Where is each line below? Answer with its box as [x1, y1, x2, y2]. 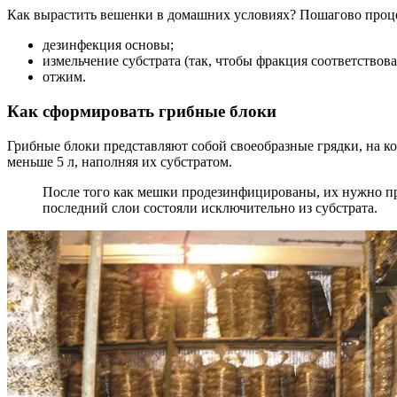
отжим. [43, 69, 86, 85]
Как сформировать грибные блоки [7, 102, 276, 121]
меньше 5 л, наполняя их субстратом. [7, 153, 232, 169]
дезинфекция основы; [43, 37, 174, 53]
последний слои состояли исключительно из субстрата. [43, 199, 378, 215]
